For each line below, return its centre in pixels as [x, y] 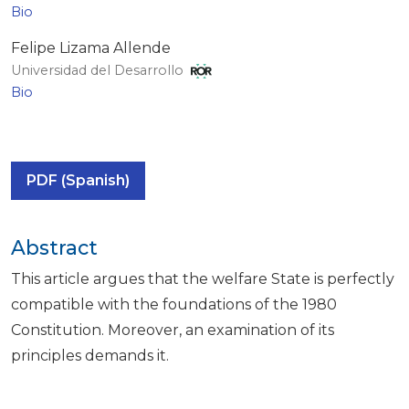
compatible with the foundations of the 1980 [174, 305]
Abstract [54, 248]
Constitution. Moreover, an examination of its [173, 330]
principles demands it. [90, 356]
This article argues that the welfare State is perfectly [203, 279]
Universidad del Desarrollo [99, 71]
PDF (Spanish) [78, 181]
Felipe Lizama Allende [91, 48]
